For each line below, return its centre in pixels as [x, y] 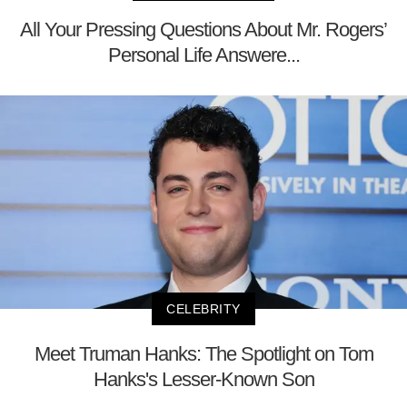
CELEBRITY [203, 308]
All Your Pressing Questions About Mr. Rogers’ [203, 30]
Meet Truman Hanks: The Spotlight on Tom [203, 353]
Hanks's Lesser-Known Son [203, 379]
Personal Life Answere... [203, 55]
